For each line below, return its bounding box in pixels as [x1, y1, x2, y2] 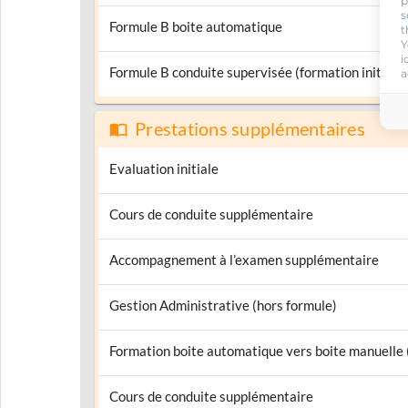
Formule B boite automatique [109, 18, 282, 35]
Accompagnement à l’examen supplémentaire [109, 251, 379, 268]
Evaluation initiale [109, 160, 219, 177]
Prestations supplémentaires [135, 118, 365, 139]
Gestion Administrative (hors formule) [109, 297, 337, 313]
